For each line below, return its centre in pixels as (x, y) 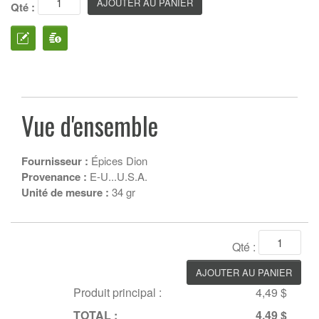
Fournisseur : (55, 161)
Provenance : (54, 176)
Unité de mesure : (65, 192)
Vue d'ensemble (90, 125)
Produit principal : (117, 292)
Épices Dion (118, 160)
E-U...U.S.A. (117, 176)
